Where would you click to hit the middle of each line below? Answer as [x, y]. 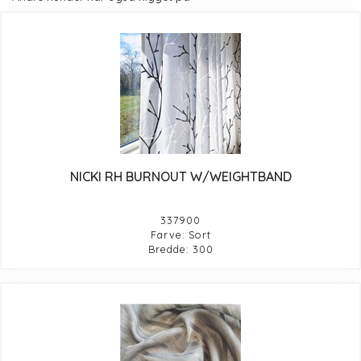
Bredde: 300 [180, 249]
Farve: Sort [180, 234]
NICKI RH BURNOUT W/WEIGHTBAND [180, 176]
